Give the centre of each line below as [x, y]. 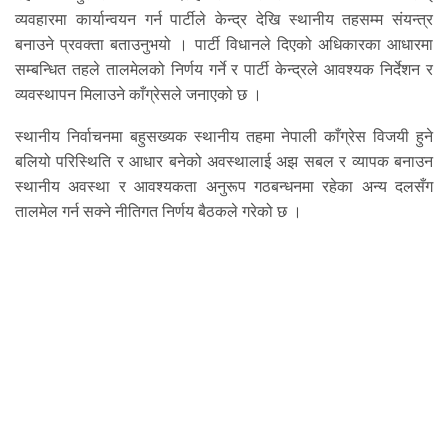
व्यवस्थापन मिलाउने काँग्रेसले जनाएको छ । [138, 95]
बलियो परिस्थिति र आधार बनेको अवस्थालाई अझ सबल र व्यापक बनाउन [224, 162]
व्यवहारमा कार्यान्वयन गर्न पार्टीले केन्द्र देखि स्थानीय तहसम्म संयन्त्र [224, 20]
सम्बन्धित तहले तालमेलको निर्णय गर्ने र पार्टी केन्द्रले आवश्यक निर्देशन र [224, 70]
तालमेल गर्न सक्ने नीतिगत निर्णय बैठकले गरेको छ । [158, 212]
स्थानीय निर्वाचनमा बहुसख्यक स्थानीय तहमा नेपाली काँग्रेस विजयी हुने [224, 137]
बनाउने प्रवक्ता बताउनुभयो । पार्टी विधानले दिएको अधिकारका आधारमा [224, 45]
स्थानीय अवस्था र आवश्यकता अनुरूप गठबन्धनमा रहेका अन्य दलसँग [224, 187]
